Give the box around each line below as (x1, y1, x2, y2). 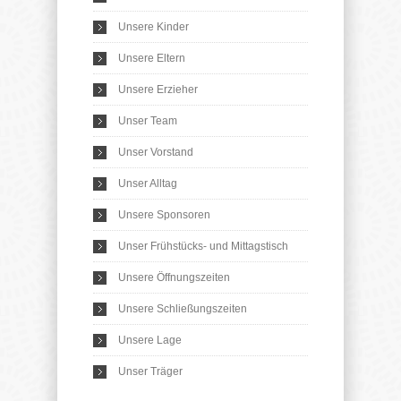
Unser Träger (118, 365, 183, 378)
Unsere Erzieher (118, 83, 198, 96)
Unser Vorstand (118, 146, 193, 158)
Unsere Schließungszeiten (118, 303, 247, 315)
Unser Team (118, 115, 177, 127)
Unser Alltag (118, 177, 177, 190)
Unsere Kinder (118, 21, 189, 33)
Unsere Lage (118, 334, 182, 346)
